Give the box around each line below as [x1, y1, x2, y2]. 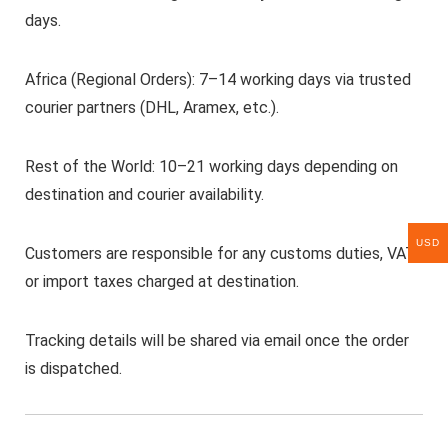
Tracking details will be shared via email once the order [24, 331, 409, 351]
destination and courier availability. [24, 185, 264, 205]
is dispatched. [24, 359, 122, 379]
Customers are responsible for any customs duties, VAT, [24, 244, 417, 264]
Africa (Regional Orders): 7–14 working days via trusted [24, 70, 411, 90]
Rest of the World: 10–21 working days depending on [24, 157, 398, 177]
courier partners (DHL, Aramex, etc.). [24, 98, 279, 118]
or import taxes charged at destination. [24, 272, 299, 292]
